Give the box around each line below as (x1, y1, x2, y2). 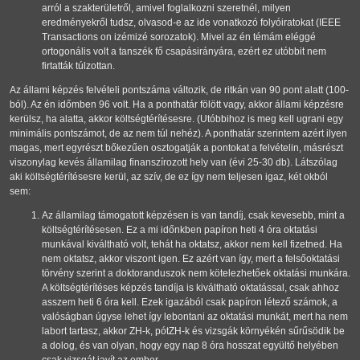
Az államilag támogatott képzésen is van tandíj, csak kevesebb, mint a (42, 210, 345, 222)
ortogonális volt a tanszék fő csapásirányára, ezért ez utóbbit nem (42, 46, 326, 58)
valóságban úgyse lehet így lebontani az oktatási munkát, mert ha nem (42, 311, 348, 323)
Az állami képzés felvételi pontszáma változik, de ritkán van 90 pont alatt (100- (10, 84, 349, 96)
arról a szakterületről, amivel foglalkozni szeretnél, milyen (42, 2, 291, 14)
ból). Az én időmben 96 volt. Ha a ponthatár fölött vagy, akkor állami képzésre (10, 99, 344, 111)
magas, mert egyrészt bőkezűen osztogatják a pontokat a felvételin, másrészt (10, 142, 343, 154)
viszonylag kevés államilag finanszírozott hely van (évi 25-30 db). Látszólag (10, 157, 337, 169)
